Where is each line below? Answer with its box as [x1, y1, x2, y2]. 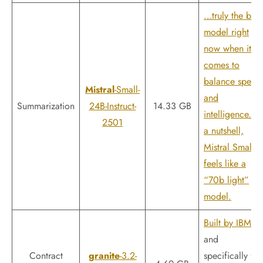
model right [204, 25, 249, 39]
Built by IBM [204, 216, 251, 230]
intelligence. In [204, 107, 261, 121]
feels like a [204, 157, 246, 170]
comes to [204, 58, 240, 72]
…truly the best [204, 9, 262, 22]
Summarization [17, 99, 75, 113]
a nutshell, [204, 124, 244, 137]
